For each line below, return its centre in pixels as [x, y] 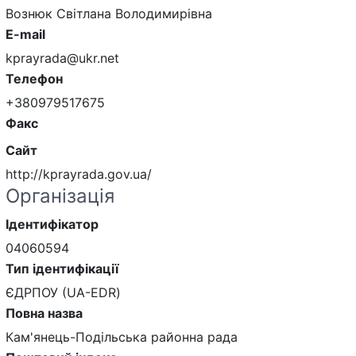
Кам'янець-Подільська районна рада [122, 337]
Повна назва [44, 313]
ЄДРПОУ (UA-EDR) [63, 293]
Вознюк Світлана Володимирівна [109, 14]
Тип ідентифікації [62, 269]
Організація [60, 196]
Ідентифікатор [52, 224]
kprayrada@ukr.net [62, 58]
